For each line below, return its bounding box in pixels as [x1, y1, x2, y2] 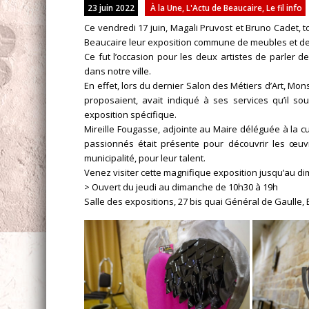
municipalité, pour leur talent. [84, 152, 206, 164]
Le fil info [266, 2, 303, 13]
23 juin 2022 [88, 2, 135, 13]
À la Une [150, 2, 183, 13]
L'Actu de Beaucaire [186, 2, 263, 13]
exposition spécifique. [84, 108, 177, 121]
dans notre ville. [84, 65, 152, 77]
